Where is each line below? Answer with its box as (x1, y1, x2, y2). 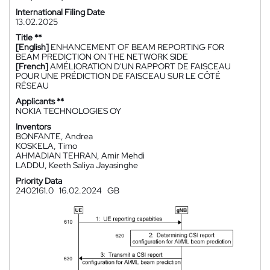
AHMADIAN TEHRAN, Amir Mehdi (16, 150, 145, 161)
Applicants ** (16, 96, 64, 107)
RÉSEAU (16, 80, 49, 91)
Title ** (16, 32, 42, 43)
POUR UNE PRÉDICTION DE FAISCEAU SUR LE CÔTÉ (16, 71, 221, 81)
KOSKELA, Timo (16, 140, 77, 151)
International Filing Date (16, 7, 105, 17)
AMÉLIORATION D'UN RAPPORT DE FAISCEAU (50, 61, 231, 72)
